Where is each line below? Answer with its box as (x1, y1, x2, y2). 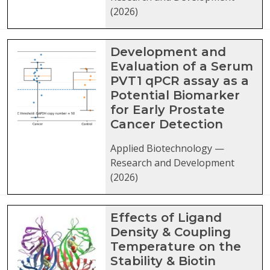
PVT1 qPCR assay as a (110, 74, 249, 89)
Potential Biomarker (110, 88, 240, 103)
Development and (110, 45, 226, 60)
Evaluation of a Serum (110, 59, 253, 74)
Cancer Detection (110, 117, 223, 132)
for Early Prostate (110, 102, 225, 118)
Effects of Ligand (110, 210, 222, 225)
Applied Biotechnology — (110, 142, 224, 155)
